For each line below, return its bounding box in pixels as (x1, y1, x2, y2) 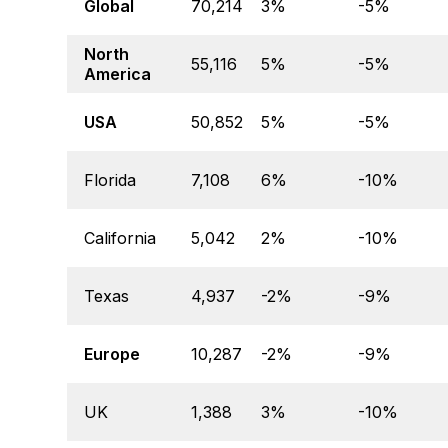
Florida (84, 170, 136, 191)
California (84, 228, 156, 249)
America (84, 64, 151, 85)
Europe (84, 344, 140, 365)
